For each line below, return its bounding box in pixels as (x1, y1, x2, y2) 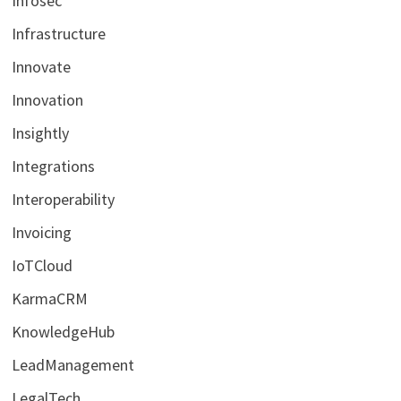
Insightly (11, 123, 69, 144)
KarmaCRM (11, 288, 88, 310)
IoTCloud (11, 255, 73, 277)
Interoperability (11, 189, 115, 210)
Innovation (11, 90, 83, 111)
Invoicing (11, 222, 72, 243)
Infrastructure (11, 23, 106, 45)
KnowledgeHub (11, 321, 115, 343)
